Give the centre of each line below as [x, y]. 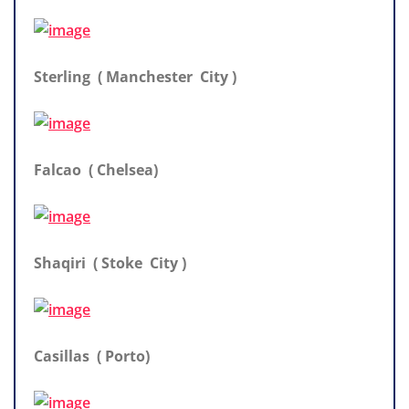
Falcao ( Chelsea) [96, 169]
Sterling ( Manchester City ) [135, 76]
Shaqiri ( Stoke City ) [110, 262]
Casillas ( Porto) [92, 356]
